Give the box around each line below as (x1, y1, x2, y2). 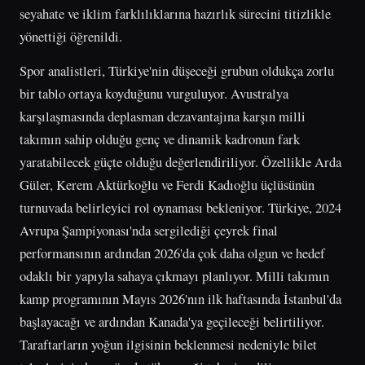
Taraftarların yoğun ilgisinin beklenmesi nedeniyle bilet (20, 334, 317, 354)
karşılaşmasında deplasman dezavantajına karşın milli (20, 106, 306, 125)
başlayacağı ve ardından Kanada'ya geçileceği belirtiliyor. (20, 311, 324, 331)
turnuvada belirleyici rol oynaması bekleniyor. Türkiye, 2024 (20, 197, 341, 217)
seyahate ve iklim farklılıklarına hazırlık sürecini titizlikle (20, 3, 331, 23)
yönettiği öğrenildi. (20, 26, 122, 46)
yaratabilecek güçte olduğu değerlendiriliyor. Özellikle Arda (20, 152, 341, 171)
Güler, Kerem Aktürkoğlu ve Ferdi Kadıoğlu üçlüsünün (20, 174, 314, 194)
